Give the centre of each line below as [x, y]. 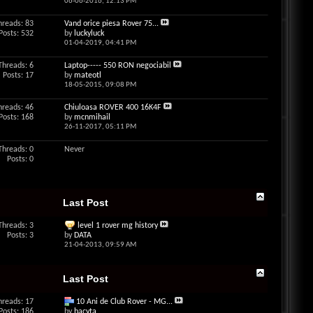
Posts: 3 [20, 235]
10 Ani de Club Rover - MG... [124, 302]
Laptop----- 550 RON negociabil [117, 66]
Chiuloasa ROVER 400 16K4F [112, 108]
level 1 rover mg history [117, 226]
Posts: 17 [18, 75]
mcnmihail [92, 117]
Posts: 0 [20, 159]
